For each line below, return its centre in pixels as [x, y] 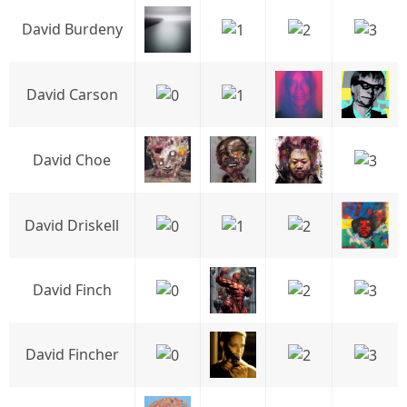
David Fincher [72, 354]
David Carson [72, 94]
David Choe [72, 160]
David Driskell [72, 225]
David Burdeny [72, 29]
